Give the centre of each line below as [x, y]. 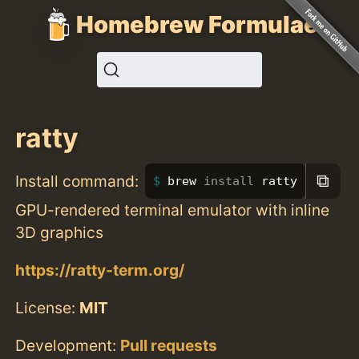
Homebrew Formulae [197, 24]
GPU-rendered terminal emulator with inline [173, 210]
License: [48, 307]
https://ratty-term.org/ [100, 270]
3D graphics [60, 232]
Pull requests [169, 346]
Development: [68, 346]
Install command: [77, 181]
